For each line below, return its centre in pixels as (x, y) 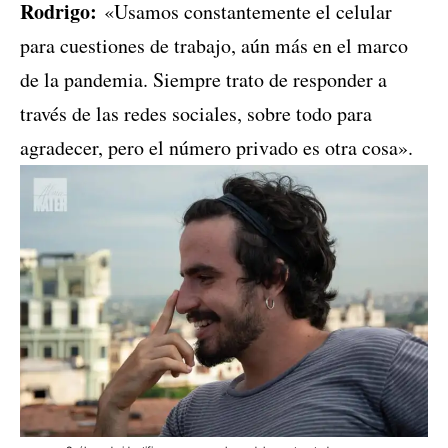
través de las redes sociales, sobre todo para (196, 114)
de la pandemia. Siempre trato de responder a (203, 80)
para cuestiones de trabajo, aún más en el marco (214, 46)
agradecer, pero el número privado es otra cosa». (216, 148)
